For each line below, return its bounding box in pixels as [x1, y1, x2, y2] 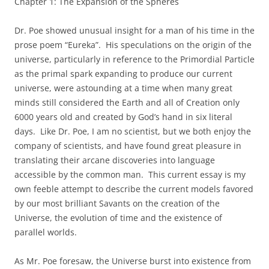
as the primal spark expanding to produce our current [14, 68, 232, 79]
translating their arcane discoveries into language [14, 154, 215, 166]
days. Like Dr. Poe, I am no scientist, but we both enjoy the [14, 125, 251, 137]
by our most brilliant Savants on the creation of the [14, 198, 220, 209]
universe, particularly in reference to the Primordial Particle [14, 53, 255, 65]
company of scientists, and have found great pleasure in [14, 140, 241, 151]
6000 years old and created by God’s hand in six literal [14, 111, 232, 122]
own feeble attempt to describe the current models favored [14, 183, 253, 195]
